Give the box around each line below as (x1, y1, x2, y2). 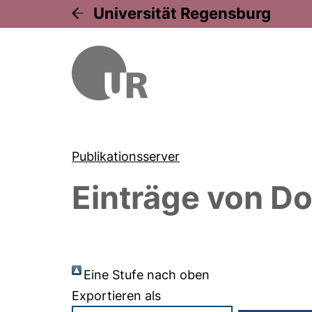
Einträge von (72, 178, 271, 217)
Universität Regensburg (93, 4, 272, 22)
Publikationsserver (72, 149, 180, 164)
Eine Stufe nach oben (84, 267, 210, 282)
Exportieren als (72, 288, 162, 303)
